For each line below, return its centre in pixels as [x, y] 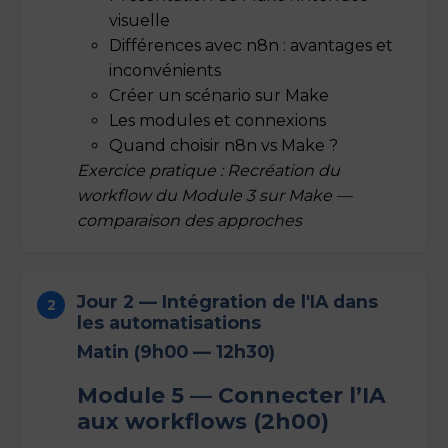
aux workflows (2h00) [203, 420]
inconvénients [165, 70]
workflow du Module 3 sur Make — [214, 195]
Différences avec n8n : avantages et [251, 45]
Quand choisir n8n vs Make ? [223, 145]
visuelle [139, 20]
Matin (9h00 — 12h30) [176, 351]
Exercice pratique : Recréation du [208, 170]
